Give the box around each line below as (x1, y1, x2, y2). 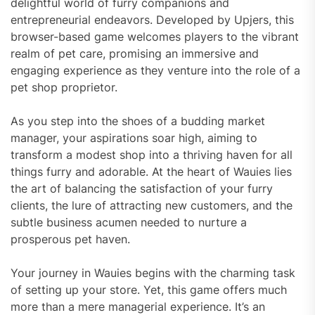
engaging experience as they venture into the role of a (11, 63, 300, 77)
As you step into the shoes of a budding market (11, 113, 265, 128)
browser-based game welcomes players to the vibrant (11, 29, 299, 44)
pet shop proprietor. (11, 79, 117, 94)
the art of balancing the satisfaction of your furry (11, 181, 273, 195)
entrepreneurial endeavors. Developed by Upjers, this (11, 12, 294, 27)
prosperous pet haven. (11, 231, 130, 246)
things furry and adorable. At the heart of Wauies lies (11, 164, 292, 179)
